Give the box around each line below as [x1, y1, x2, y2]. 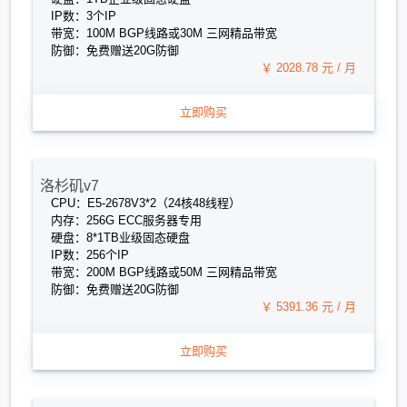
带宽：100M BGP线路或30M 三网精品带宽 [51, 26, 277, 40]
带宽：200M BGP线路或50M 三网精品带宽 [51, 265, 277, 279]
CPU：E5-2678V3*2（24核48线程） [51, 196, 241, 210]
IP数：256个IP [51, 248, 129, 262]
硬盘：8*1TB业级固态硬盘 [51, 231, 190, 244]
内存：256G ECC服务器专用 [51, 213, 202, 227]
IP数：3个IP [51, 9, 116, 23]
